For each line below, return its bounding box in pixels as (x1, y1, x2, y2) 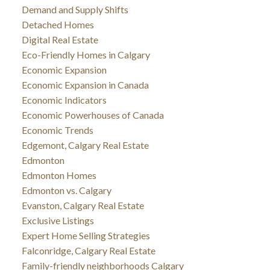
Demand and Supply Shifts (21, 3, 128, 15)
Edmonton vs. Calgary (21, 184, 111, 196)
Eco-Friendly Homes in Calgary (21, 48, 150, 60)
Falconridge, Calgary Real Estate (21, 244, 155, 256)
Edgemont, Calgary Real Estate (21, 139, 149, 151)
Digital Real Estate (21, 33, 98, 45)
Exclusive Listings (21, 214, 94, 226)
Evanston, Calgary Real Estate (21, 199, 144, 211)
